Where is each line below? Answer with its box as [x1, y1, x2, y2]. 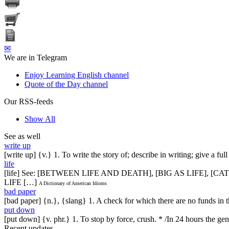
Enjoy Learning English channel [25, 70, 129, 79]
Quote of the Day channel [25, 79, 108, 88]
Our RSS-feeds [4, 97, 53, 106]
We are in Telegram [4, 53, 67, 62]
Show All [25, 114, 55, 123]
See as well [4, 131, 40, 141]
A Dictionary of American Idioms [39, 180, 107, 186]
